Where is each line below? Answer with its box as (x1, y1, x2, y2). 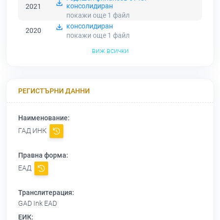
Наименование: (18, 114, 70, 122)
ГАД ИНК (18, 127, 48, 135)
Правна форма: (18, 151, 68, 160)
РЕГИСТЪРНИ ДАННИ (18, 86, 90, 95)
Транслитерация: (18, 189, 74, 197)
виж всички (91, 47, 129, 55)
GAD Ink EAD (18, 199, 57, 208)
